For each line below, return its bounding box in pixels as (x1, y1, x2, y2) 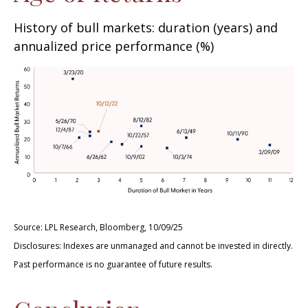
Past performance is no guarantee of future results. (14, 258, 212, 271)
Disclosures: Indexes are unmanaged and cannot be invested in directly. (14, 240, 293, 252)
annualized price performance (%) (14, 38, 214, 55)
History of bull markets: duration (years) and (14, 19, 278, 36)
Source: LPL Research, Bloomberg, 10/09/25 (14, 221, 183, 234)
